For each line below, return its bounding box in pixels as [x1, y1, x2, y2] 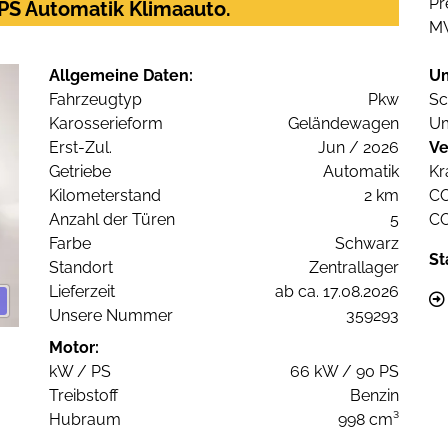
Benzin [350, 386, 399, 406]
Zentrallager [309, 258, 399, 278]
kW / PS [49, 362, 111, 382]
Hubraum [49, 410, 121, 430]
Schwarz [335, 234, 399, 254]
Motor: [49, 338, 99, 358]
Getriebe [49, 162, 111, 182]
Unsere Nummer [49, 306, 173, 326]
